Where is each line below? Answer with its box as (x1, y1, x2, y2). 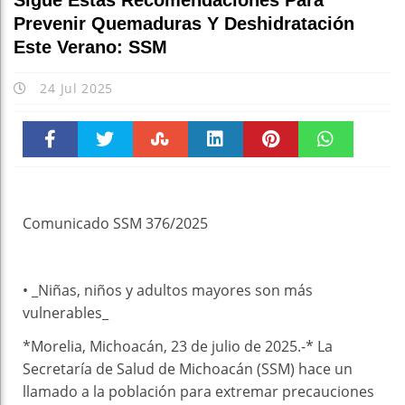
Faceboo (26, 170, 74, 186)
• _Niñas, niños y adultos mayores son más (23, 280, 313, 301)
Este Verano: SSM (14, 37, 167, 58)
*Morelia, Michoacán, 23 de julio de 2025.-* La (23, 336, 333, 357)
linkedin (192, 170, 240, 186)
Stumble (136, 170, 185, 186)
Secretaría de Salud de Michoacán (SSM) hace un (23, 359, 353, 380)
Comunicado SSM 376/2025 (23, 213, 208, 234)
